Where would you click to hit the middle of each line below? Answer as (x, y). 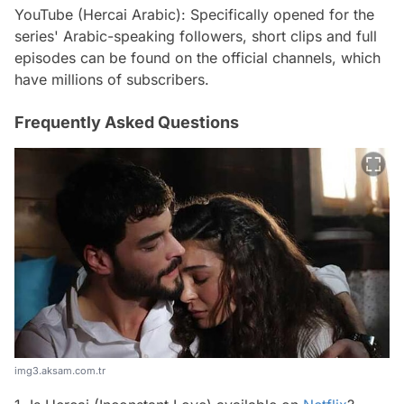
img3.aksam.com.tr (60, 370)
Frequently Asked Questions (127, 122)
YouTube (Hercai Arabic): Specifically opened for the (194, 14)
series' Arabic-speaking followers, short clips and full (196, 36)
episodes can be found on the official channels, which (197, 57)
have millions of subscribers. (112, 79)
